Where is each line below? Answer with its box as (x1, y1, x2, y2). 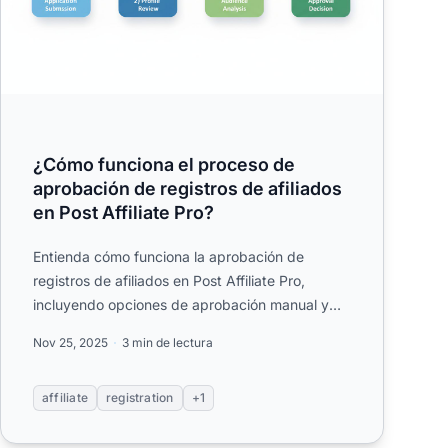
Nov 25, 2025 (33, 335, 108, 351)
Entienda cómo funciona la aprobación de (33, 248, 304, 266)
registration (105, 390, 174, 406)
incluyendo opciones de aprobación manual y (33, 296, 329, 314)
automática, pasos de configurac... (33, 320, 260, 338)
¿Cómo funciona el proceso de (33, 154, 295, 176)
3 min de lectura (122, 335, 213, 351)
